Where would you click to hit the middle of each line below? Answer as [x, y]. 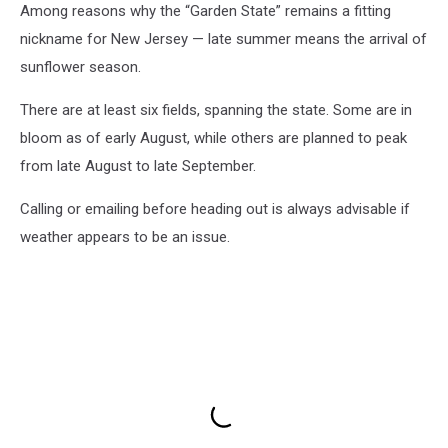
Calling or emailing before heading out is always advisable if [215, 208]
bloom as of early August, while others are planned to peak [213, 137]
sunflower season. [80, 66]
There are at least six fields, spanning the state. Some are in [216, 109]
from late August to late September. [138, 165]
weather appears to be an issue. [127, 236]
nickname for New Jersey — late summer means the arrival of [223, 38]
